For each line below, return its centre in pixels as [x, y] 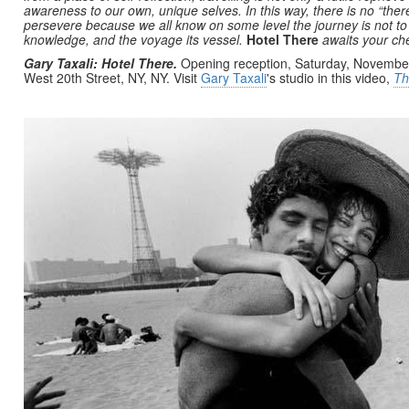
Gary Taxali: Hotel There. [100, 63]
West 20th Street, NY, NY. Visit [112, 78]
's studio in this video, [330, 78]
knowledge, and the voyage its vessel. [135, 39]
